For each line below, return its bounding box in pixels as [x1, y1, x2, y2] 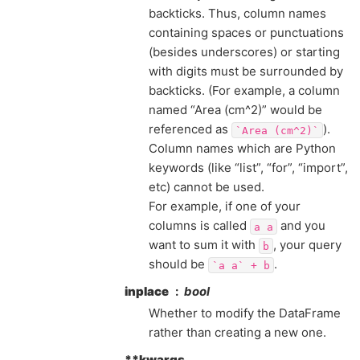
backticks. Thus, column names [149, 6, 326, 21]
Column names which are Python [149, 141, 336, 156]
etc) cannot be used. [149, 179, 264, 194]
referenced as [149, 121, 231, 137]
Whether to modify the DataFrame [149, 305, 341, 321]
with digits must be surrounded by [149, 63, 343, 79]
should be [149, 256, 208, 272]
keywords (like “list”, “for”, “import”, [149, 160, 348, 175]
